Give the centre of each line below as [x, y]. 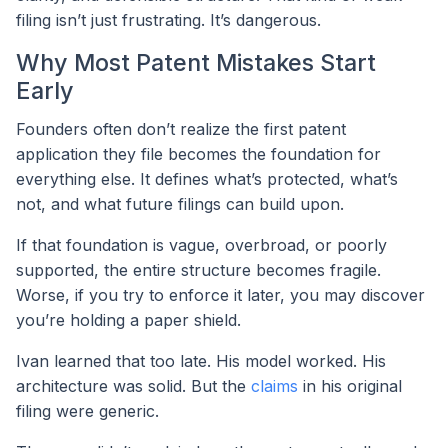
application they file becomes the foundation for [198, 154]
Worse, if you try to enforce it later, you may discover [220, 295]
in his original [350, 386]
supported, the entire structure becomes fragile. [198, 270]
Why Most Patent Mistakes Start [196, 63]
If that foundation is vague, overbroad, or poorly [201, 245]
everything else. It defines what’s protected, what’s [207, 179]
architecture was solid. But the [133, 386]
